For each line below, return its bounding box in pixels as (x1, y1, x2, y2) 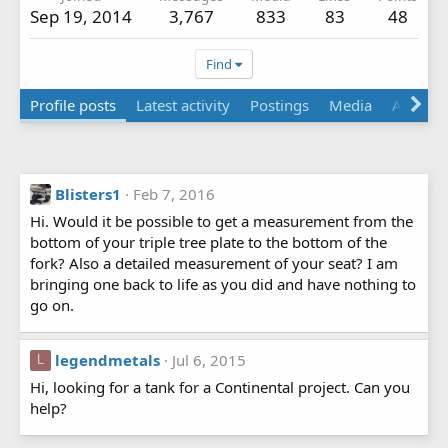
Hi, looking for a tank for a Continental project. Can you (30, 376, 410, 397)
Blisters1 (55, 183, 121, 204)
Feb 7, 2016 (133, 183, 215, 204)
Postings (250, 94, 309, 115)
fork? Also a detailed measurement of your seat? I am (30, 252, 398, 273)
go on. (30, 294, 74, 315)
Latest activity (136, 94, 230, 115)
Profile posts (30, 94, 116, 115)
